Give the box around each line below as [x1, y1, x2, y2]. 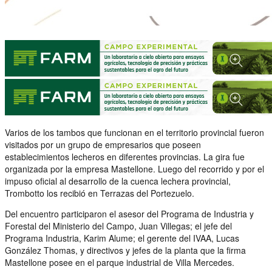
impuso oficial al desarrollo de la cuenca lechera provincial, [5, 174, 231, 187]
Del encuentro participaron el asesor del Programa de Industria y [5, 207, 254, 220]
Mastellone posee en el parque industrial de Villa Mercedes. [5, 256, 234, 268]
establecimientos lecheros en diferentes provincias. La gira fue [5, 150, 245, 163]
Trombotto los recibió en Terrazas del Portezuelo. [5, 186, 194, 199]
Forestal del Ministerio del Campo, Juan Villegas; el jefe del [5, 219, 232, 232]
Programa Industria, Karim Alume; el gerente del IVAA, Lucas [5, 231, 239, 244]
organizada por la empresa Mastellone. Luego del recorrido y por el [5, 162, 264, 175]
